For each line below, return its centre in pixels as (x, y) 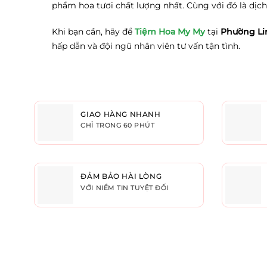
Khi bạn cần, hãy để (93, 31)
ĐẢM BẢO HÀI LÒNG (121, 176)
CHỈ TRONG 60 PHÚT (118, 126)
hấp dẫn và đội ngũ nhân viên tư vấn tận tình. (147, 46)
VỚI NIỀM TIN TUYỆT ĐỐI (125, 188)
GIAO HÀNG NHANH (121, 114)
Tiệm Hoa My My (170, 31)
